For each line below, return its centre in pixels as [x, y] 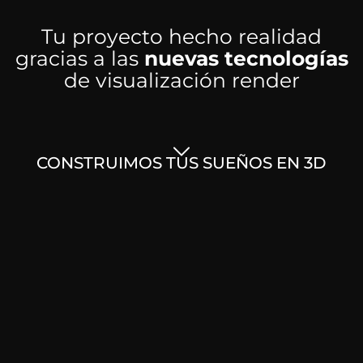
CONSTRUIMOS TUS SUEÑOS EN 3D [181, 163]
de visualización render [181, 80]
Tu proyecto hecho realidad [181, 36]
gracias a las [79, 58]
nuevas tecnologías [246, 58]
